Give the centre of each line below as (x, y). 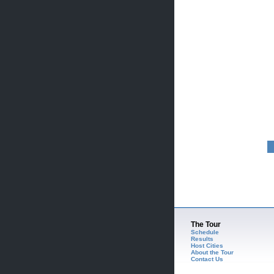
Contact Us (207, 259)
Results (202, 239)
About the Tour (212, 252)
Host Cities (207, 246)
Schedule (205, 232)
